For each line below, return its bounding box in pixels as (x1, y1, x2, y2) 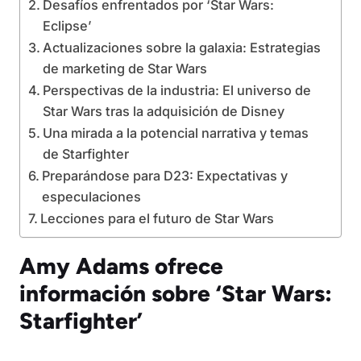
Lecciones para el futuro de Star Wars (40, 210, 275, 226)
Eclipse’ (43, 18, 93, 34)
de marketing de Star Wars (43, 60, 208, 77)
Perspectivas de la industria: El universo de (43, 82, 312, 98)
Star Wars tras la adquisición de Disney (43, 103, 285, 119)
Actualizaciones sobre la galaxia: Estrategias (43, 39, 322, 56)
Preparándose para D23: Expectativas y (42, 168, 288, 184)
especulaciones (42, 189, 142, 205)
